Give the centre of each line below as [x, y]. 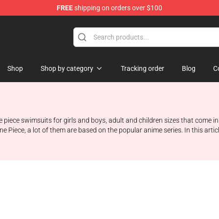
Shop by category [67, 68]
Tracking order [142, 68]
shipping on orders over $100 [118, 8]
